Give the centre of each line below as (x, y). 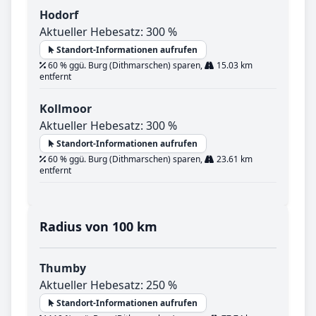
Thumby (63, 268)
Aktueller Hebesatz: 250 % (108, 285)
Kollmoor (66, 109)
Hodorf (59, 15)
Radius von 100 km (98, 227)
